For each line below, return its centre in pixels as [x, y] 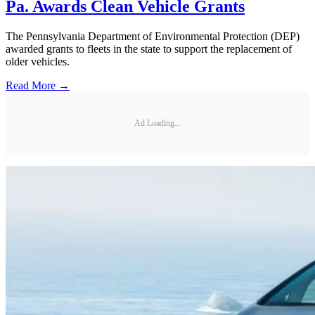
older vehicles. [38, 61]
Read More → [38, 85]
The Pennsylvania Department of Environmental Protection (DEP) [153, 36]
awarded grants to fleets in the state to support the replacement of [149, 49]
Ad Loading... [157, 123]
